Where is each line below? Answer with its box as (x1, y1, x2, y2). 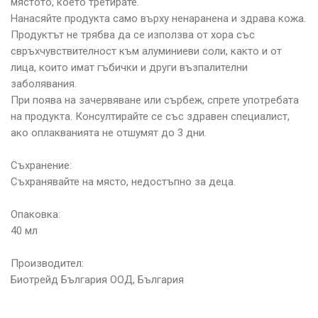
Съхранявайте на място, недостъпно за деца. (11, 175, 236, 188)
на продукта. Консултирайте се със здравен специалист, (11, 109, 290, 123)
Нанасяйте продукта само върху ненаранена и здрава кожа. (11, 11, 306, 25)
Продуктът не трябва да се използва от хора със (11, 28, 255, 41)
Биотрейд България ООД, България (11, 273, 184, 286)
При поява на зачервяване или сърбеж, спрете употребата (11, 93, 299, 106)
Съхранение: (11, 158, 72, 172)
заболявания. (11, 77, 77, 90)
